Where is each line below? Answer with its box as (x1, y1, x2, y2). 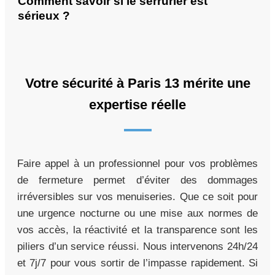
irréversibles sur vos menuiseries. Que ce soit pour (17, 191, 258, 203)
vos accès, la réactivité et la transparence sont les (17, 224, 258, 236)
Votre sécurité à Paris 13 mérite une (25, 76, 250, 91)
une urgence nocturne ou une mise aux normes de (17, 207, 258, 220)
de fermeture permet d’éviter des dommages (17, 174, 258, 187)
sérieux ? (18, 9, 70, 23)
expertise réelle (89, 97, 186, 113)
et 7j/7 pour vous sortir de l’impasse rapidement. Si (17, 257, 258, 269)
